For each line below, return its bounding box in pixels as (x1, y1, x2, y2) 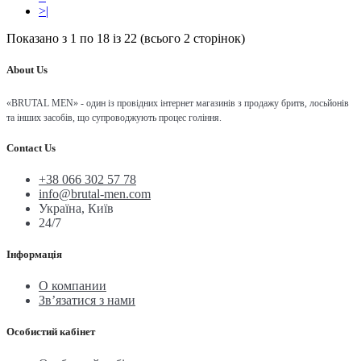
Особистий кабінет (6, 326, 95, 338)
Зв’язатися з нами (39, 293, 135, 308)
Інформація (6, 248, 62, 261)
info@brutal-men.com (39, 186, 151, 201)
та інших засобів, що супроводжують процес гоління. (6, 111, 222, 123)
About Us (6, 64, 48, 77)
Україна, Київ (39, 201, 114, 215)
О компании (39, 279, 106, 293)
